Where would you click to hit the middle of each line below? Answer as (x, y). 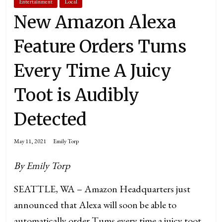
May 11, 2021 (30, 141)
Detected (51, 119)
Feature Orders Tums (100, 46)
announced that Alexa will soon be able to (95, 204)
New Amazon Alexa (95, 22)
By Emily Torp (43, 165)
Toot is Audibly (77, 95)
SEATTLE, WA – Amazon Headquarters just (102, 189)
